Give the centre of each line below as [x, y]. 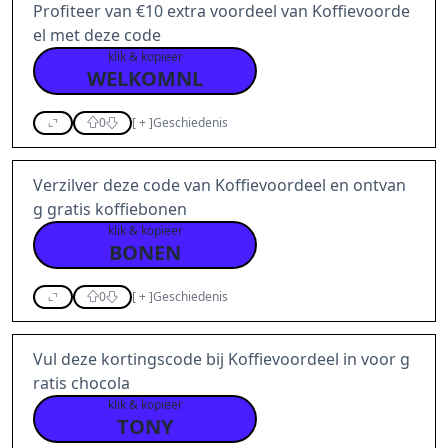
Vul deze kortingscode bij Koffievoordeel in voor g [221, 359]
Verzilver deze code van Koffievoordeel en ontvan [219, 185]
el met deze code [97, 35]
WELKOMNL [145, 78]
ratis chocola [81, 383]
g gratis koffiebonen [110, 209]
